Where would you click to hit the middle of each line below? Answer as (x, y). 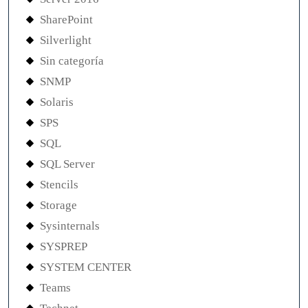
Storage (58, 206)
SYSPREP (64, 247)
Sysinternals (70, 226)
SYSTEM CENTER (86, 267)
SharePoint (66, 20)
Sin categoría (72, 61)
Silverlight (66, 41)
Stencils (59, 185)
